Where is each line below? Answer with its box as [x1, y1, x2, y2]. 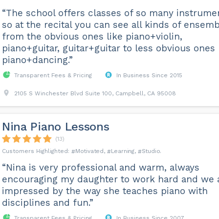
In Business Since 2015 [116, 72, 182, 79]
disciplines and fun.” [1, 197, 93, 208]
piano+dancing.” [1, 54, 73, 66]
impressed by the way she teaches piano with [1, 185, 208, 197]
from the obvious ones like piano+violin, [1, 31, 182, 42]
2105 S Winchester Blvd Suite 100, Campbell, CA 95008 [14, 90, 176, 97]
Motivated [75, 148, 104, 154]
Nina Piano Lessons [1, 120, 109, 133]
